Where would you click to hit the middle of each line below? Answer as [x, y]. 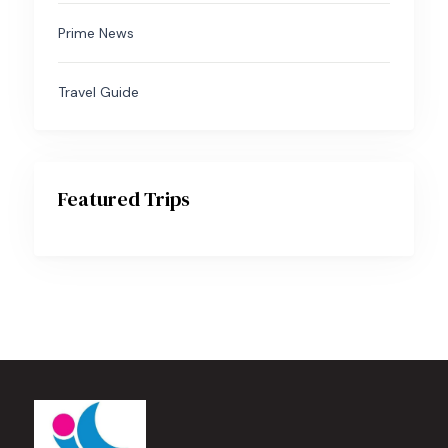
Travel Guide [98, 92]
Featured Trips [124, 199]
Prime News [96, 33]
